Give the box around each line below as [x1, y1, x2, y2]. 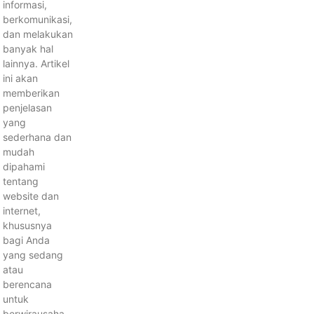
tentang [2, 175, 39, 187]
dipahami [2, 160, 45, 172]
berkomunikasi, [2, 13, 72, 25]
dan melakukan [2, 27, 73, 40]
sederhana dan [2, 130, 71, 143]
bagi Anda [2, 233, 50, 246]
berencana [2, 278, 52, 290]
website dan [2, 189, 59, 202]
